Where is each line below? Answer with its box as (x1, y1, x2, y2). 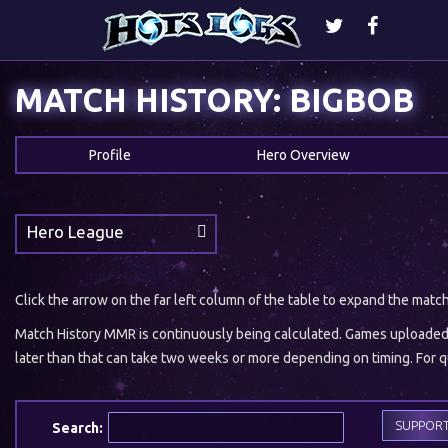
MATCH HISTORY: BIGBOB (43, 82, 414, 118)
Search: (52, 419, 103, 436)
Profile (88, 147, 131, 163)
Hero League (27, 222, 124, 241)
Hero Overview (257, 147, 350, 163)
